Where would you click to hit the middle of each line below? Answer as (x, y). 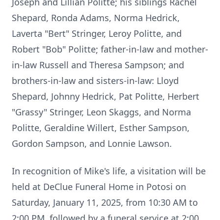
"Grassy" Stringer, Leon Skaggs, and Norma (101, 112)
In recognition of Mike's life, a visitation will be (109, 171)
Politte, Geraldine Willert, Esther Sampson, (101, 128)
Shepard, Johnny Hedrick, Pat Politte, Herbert (106, 96)
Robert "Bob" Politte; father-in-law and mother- (110, 49)
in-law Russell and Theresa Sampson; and (98, 65)
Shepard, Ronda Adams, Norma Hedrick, (96, 18)
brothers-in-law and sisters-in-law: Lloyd (95, 81)
